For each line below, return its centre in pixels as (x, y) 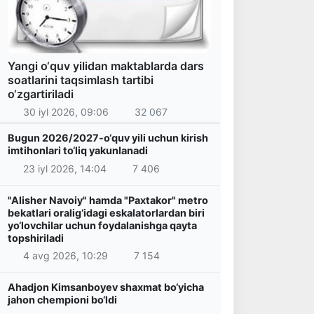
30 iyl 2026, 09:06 (66, 112)
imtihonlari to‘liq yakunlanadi (78, 151)
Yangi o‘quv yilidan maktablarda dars (106, 66)
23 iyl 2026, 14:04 (64, 168)
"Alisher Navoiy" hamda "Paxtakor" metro (108, 200)
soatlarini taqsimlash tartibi (81, 80)
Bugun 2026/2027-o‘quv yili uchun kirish (108, 138)
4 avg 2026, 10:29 (65, 256)
